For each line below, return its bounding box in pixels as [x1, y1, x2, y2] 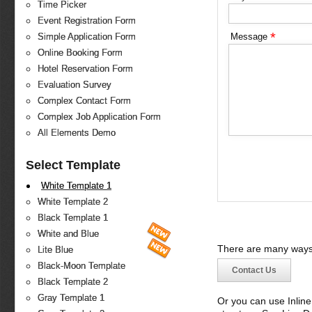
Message [230, 31, 270, 42]
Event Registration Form [38, 15, 136, 26]
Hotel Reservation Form [38, 63, 133, 75]
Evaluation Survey [38, 79, 111, 91]
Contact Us [231, 265, 276, 276]
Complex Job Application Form [38, 111, 161, 123]
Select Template [26, 158, 120, 172]
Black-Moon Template [38, 260, 125, 272]
